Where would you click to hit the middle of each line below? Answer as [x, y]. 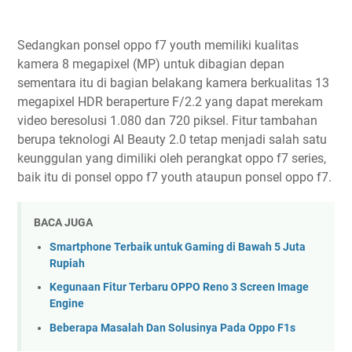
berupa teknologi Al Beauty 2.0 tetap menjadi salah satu [172, 139]
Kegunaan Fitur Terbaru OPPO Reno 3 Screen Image [179, 288]
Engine [67, 304]
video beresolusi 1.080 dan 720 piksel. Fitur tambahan [167, 120]
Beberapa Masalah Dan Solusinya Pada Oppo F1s [172, 328]
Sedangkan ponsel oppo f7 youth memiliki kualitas [158, 45]
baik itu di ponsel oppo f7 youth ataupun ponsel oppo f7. [174, 177]
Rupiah [67, 263]
